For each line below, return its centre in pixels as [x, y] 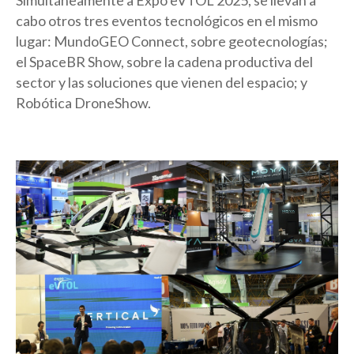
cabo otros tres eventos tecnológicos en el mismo [167, 21]
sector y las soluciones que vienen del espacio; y [162, 83]
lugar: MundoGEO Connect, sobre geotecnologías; [172, 41]
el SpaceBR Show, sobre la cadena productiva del [164, 62]
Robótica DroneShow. [83, 103]
